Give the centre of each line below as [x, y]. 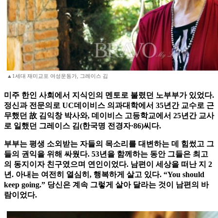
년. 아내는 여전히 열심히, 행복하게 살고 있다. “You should [104, 175]
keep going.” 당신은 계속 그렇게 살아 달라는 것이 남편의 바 [106, 185]
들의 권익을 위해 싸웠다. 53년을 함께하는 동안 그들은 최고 [106, 154]
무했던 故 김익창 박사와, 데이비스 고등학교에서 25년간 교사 [109, 116]
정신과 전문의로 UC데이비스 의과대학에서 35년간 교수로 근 [109, 106]
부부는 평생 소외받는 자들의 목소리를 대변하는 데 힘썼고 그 [109, 144]
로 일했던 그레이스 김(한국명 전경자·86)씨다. [82, 126]
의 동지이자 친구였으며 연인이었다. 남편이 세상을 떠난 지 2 [108, 164]
